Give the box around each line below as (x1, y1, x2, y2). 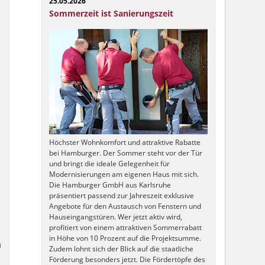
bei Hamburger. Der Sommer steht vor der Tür (49, 148, 202, 159)
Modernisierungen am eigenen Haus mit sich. (49, 169, 199, 180)
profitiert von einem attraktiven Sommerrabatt (49, 222, 202, 233)
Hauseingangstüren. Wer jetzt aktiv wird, (49, 212, 182, 222)
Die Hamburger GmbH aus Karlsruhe (49, 180, 171, 190)
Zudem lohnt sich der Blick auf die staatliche (49, 244, 193, 254)
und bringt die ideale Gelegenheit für (49, 159, 170, 169)
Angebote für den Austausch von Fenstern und (49, 201, 201, 212)
